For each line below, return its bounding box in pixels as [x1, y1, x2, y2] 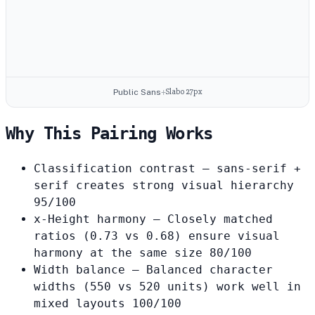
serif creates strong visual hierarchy [34, 179, 294, 193]
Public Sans [113, 86, 161, 97]
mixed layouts [34, 297, 132, 311]
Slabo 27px [166, 86, 202, 97]
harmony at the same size [34, 246, 210, 260]
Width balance [34, 263, 125, 277]
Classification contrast [34, 162, 195, 176]
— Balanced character [132, 263, 273, 277]
